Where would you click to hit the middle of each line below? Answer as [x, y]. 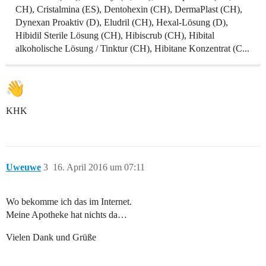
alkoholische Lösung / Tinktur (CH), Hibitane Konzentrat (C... [132, 48]
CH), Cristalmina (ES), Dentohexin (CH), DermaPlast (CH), [129, 9]
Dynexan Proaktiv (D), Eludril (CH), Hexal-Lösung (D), [122, 22]
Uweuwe [23, 167]
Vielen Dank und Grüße [51, 237]
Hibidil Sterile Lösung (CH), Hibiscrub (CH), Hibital [115, 35]
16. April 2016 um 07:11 [99, 167]
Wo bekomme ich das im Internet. [69, 201]
